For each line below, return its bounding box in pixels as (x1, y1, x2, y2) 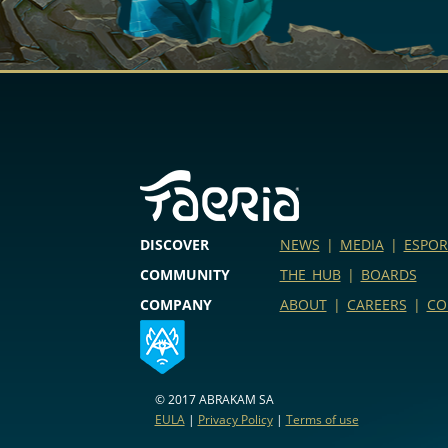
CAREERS (346, 295, 407, 315)
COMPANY (139, 295, 212, 315)
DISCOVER (139, 235, 209, 255)
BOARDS (360, 265, 417, 285)
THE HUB (279, 265, 341, 285)
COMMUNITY (139, 265, 230, 285)
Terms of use (285, 411, 359, 429)
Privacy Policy (197, 411, 273, 429)
